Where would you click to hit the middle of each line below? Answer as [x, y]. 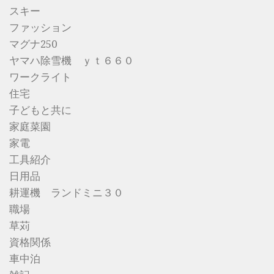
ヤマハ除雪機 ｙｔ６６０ [72, 61]
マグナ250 [33, 44]
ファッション [40, 28]
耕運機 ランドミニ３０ [66, 193]
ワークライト [40, 77]
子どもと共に [40, 110]
